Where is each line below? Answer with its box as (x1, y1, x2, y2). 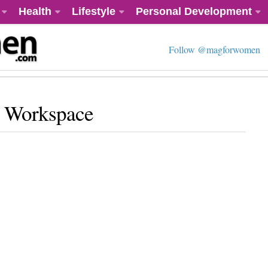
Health (19, 5, 51, 17)
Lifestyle (72, 5, 115, 17)
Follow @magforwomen (169, 43, 260, 56)
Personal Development (136, 5, 252, 17)
